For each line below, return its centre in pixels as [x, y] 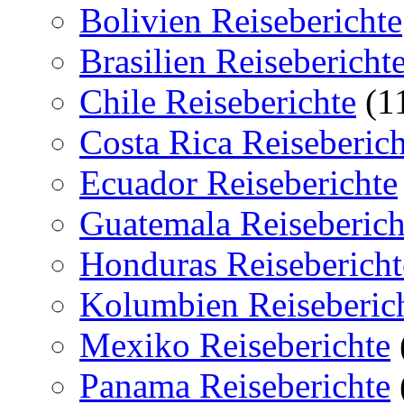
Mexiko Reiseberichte [235, 344]
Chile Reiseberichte [218, 101]
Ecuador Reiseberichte [239, 182]
